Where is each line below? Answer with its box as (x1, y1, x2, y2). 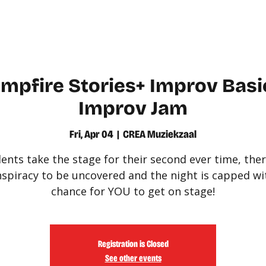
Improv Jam (78, 97, 188, 120)
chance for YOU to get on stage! (51, 183, 215, 198)
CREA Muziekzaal (123, 127, 197, 141)
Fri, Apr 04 (69, 127, 113, 141)
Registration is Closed (97, 237, 169, 249)
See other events (104, 252, 161, 264)
